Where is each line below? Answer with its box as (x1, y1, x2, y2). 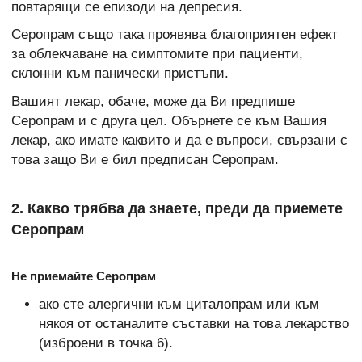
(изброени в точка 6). (38, 335, 173, 351)
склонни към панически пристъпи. (11, 65, 229, 82)
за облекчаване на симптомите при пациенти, (11, 46, 303, 62)
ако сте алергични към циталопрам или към (38, 296, 319, 312)
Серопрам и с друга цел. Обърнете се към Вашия (11, 112, 326, 128)
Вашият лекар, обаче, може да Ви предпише (11, 93, 295, 109)
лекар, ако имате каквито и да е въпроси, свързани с (11, 132, 347, 148)
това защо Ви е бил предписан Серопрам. (11, 151, 279, 167)
